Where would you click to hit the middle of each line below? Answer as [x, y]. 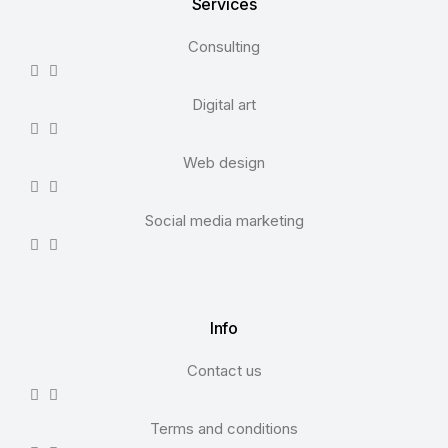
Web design [224, 162]
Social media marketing [224, 220]
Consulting [224, 46]
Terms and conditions [224, 428]
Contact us [224, 370]
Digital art [224, 104]
